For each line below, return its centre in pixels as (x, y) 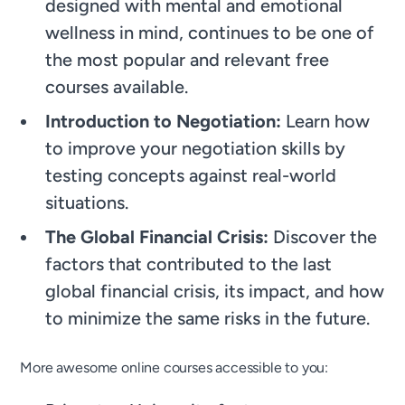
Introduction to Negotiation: (164, 121)
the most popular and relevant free (188, 59)
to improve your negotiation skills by (196, 148)
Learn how (326, 121)
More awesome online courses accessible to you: (174, 367)
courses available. (117, 86)
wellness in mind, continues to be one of (210, 32)
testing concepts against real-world (191, 175)
